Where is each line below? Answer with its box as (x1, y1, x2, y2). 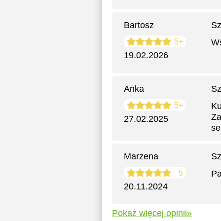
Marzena (124, 151, 158, 161)
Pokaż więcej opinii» (112, 208, 192, 218)
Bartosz (124, 20, 154, 30)
